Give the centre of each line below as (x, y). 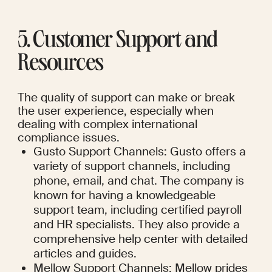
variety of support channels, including (132, 166)
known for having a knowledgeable (125, 195)
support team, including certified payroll (138, 210)
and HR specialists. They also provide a (137, 225)
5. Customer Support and (117, 42)
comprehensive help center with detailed (141, 239)
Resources (60, 65)
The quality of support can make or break (126, 98)
